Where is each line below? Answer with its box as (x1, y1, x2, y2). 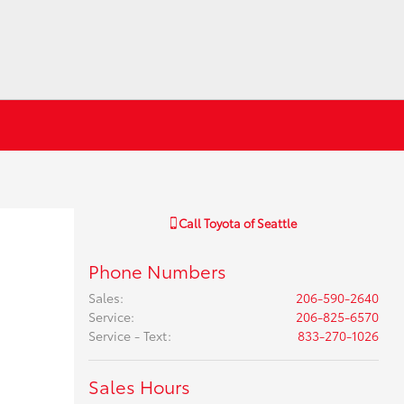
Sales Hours (87, 373, 190, 399)
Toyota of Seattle (203, 215, 297, 231)
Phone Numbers (87, 258, 226, 283)
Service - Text (87, 326, 168, 344)
